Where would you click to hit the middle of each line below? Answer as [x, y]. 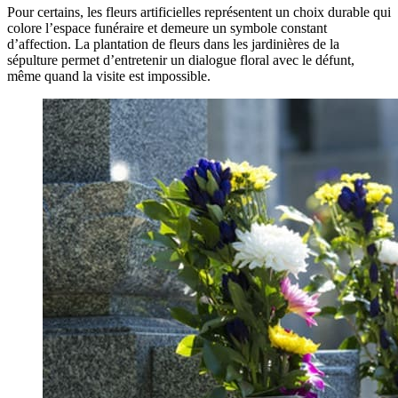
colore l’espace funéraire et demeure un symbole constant [167, 28]
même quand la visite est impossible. [109, 76]
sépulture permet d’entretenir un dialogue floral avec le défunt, [181, 60]
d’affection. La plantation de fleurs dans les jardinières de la [173, 44]
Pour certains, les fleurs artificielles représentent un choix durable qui [199, 12]
